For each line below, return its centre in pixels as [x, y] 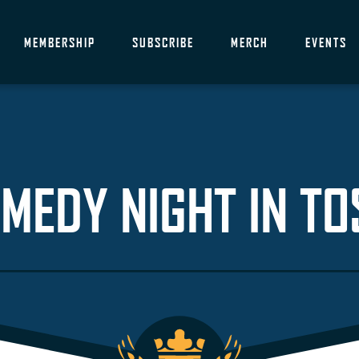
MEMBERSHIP [59, 42]
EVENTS [326, 42]
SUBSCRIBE [163, 42]
